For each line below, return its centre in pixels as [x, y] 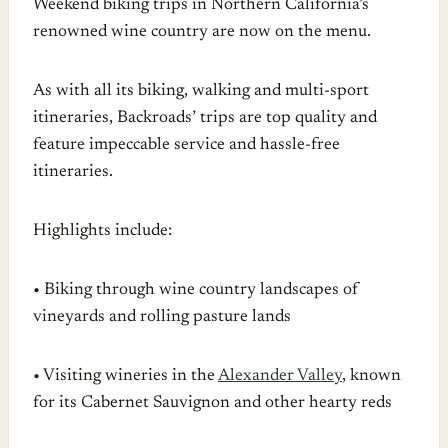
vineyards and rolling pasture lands [162, 317]
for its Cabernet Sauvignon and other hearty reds [212, 403]
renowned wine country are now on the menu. [202, 32]
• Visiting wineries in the [125, 376]
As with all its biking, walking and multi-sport [201, 91]
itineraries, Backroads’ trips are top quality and [205, 118]
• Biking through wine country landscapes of [196, 290]
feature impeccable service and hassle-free [186, 145]
